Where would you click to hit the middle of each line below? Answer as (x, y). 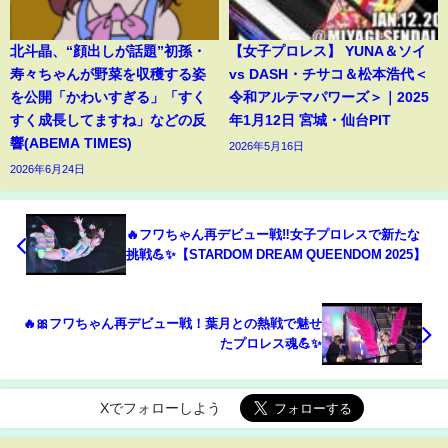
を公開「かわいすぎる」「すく (108, 96)
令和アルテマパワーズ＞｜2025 (329, 96)
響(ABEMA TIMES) (71, 142)
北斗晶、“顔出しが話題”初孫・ (108, 50)
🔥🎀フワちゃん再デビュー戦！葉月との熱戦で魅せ (172, 324)
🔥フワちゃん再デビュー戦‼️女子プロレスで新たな (273, 234)
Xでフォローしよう (160, 408)
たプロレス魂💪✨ (271, 344)
